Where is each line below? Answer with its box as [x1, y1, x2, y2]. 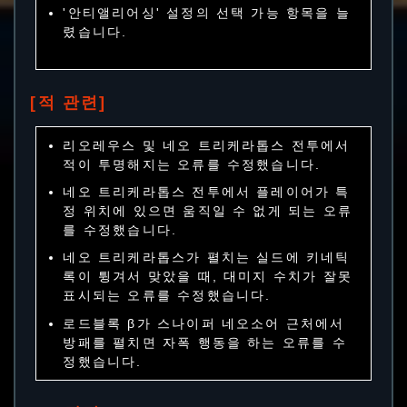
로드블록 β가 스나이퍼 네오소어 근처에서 [63, 315, 345, 331]
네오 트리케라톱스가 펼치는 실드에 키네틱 [63, 250, 351, 265]
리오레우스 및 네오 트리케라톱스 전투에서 [63, 137, 351, 153]
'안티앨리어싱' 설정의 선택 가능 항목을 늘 [63, 5, 351, 20]
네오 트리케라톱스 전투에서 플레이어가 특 [63, 184, 351, 199]
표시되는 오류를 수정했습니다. [63, 288, 272, 303]
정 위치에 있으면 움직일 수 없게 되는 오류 [63, 203, 352, 218]
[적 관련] [30, 94, 106, 113]
